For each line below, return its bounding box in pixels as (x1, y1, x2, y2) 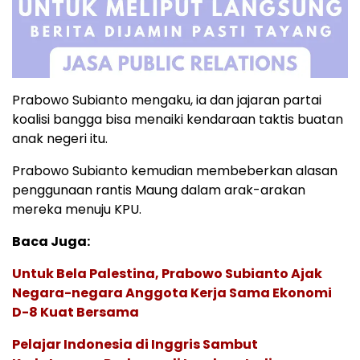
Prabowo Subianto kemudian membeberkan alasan (12, 161, 337, 180)
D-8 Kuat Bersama (12, 302, 139, 321)
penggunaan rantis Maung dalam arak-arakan (12, 180, 305, 199)
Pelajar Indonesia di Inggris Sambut (12, 334, 258, 354)
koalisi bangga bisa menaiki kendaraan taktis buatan (12, 109, 343, 129)
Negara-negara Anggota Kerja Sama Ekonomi (12, 283, 332, 302)
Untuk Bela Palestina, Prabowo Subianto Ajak (12, 264, 322, 283)
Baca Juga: (12, 231, 90, 251)
